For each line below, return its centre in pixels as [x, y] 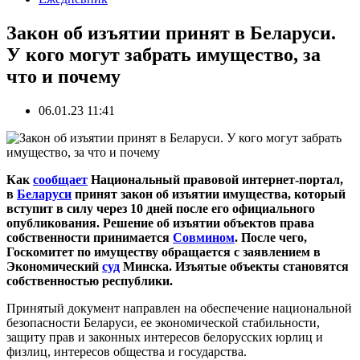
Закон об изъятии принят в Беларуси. [171, 33]
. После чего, [271, 237]
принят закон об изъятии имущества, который [209, 194]
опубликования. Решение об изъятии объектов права [160, 223]
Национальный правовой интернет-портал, [215, 179]
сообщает [60, 179]
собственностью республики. [90, 280]
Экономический [54, 266]
